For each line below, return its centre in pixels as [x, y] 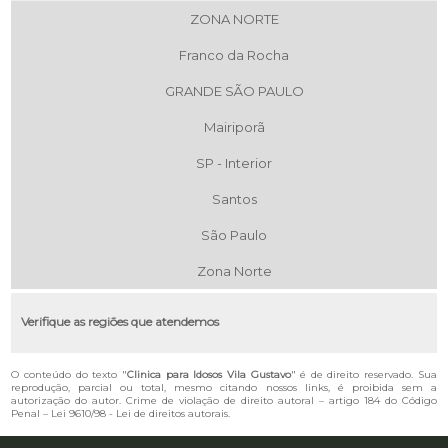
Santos [234, 198]
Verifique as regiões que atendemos [120, 321]
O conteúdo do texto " [69, 374]
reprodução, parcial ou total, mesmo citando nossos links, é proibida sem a [224, 387]
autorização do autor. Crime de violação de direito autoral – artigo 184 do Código [224, 400]
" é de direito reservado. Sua [363, 374]
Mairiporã [234, 126]
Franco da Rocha [234, 54]
